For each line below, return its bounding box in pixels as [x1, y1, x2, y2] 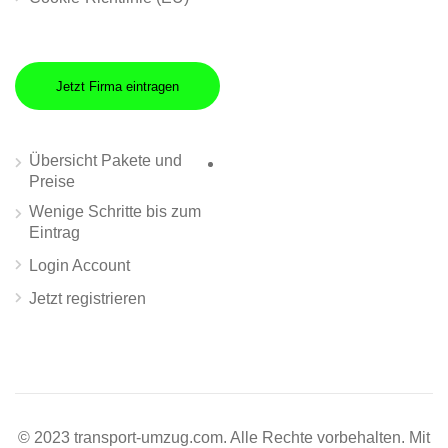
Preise [29, 173, 75, 191]
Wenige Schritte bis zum [29, 203, 201, 221]
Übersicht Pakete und [29, 152, 182, 170]
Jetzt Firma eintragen [56, 78, 179, 94]
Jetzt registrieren [29, 290, 146, 308]
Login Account [29, 257, 130, 275]
